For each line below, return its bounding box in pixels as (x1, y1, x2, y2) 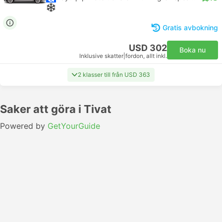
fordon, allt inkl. (125, 53, 167, 59)
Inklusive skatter (79, 53, 123, 59)
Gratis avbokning (163, 23, 218, 32)
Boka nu (179, 46, 206, 54)
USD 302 (129, 43, 167, 53)
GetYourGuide (48, 121, 100, 131)
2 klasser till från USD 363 (78, 71, 150, 78)
